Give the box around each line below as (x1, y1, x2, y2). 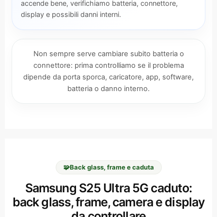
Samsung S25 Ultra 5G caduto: (25, 181, 192, 195)
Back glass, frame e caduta (69, 163, 154, 171)
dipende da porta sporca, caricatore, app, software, (23, 73, 194, 81)
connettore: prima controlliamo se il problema (33, 61, 184, 70)
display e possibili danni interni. (21, 10, 121, 18)
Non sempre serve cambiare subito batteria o (33, 49, 184, 58)
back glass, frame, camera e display (12, 195, 205, 209)
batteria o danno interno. (67, 84, 150, 93)
